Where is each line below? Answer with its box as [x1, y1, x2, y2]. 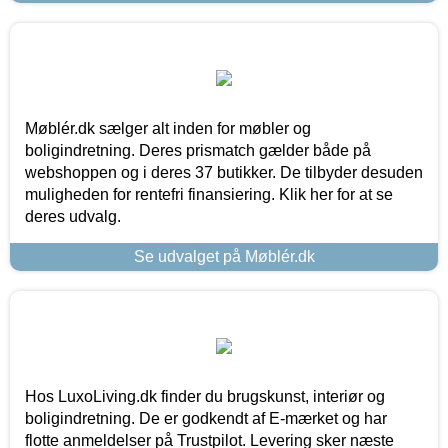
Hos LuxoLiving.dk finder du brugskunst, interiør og [25, 388, 385, 406]
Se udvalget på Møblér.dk [133, 248, 315, 266]
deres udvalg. [25, 208, 121, 226]
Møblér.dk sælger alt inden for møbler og [25, 120, 311, 138]
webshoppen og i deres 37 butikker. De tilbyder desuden [25, 164, 423, 182]
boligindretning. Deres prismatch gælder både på [25, 142, 371, 160]
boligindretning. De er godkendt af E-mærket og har [25, 410, 387, 428]
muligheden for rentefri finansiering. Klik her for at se [25, 186, 393, 204]
